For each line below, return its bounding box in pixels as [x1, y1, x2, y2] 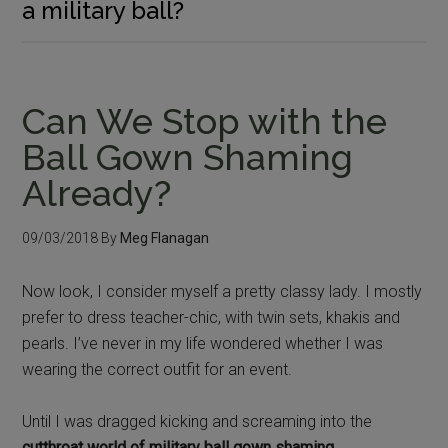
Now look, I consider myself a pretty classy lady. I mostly [22, 281, 423, 301]
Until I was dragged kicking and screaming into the [22, 411, 373, 431]
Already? [22, 171, 172, 214]
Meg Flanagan [120, 229, 210, 246]
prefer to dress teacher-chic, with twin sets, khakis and [22, 307, 401, 327]
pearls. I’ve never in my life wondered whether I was [22, 333, 384, 353]
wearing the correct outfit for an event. [22, 359, 293, 379]
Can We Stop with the [22, 99, 388, 142]
